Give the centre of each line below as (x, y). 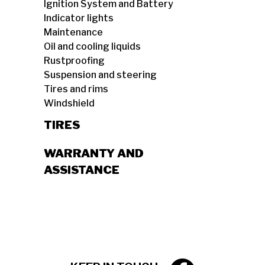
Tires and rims (76, 89)
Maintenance (73, 32)
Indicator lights (79, 18)
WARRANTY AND (94, 153)
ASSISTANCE (82, 170)
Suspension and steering (100, 75)
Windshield (69, 103)
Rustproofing (74, 61)
